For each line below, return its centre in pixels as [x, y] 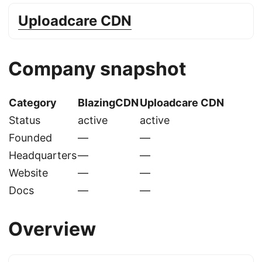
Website [28, 173]
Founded [30, 138]
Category [33, 103]
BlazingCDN [108, 103]
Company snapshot [97, 69]
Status [25, 120]
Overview [52, 229]
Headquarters [43, 155]
